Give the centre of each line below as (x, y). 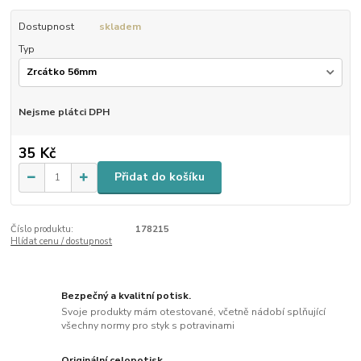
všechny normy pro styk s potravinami (148, 325)
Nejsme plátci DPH (64, 112)
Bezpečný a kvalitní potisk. (127, 296)
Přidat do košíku (160, 177)
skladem (120, 26)
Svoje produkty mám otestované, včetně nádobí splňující (194, 311)
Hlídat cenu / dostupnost (62, 241)
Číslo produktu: (42, 229)
